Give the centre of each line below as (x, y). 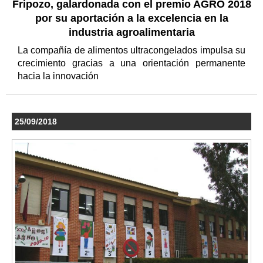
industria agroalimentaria (131, 33)
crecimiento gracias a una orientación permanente (131, 63)
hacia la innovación (59, 76)
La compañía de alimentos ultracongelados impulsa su (131, 50)
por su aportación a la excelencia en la (131, 18)
